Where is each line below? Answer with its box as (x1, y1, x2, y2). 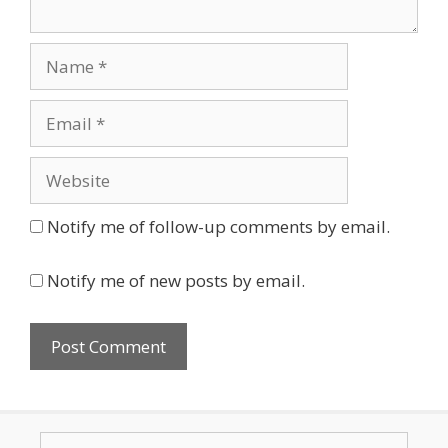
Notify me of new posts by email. (47, 269, 305, 293)
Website (29, 156, 93, 180)
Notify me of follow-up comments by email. (47, 214, 390, 238)
